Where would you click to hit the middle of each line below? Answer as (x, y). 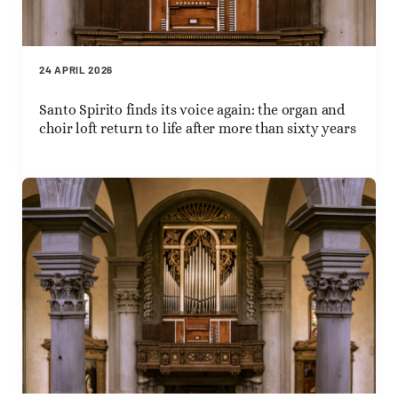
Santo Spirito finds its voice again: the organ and (192, 110)
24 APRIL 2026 (76, 70)
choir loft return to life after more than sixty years (198, 129)
